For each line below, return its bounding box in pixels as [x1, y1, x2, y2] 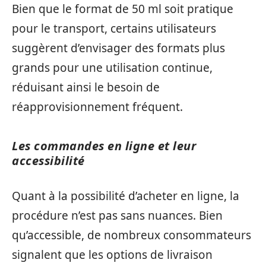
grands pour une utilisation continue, [12, 60, 213, 75]
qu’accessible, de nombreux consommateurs [12, 227, 251, 243]
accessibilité [12, 153, 85, 169]
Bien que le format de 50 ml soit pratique [12, 1, 233, 17]
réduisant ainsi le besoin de [12, 80, 160, 95]
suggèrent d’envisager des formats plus [12, 40, 225, 56]
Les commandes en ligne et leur [12, 138, 196, 154]
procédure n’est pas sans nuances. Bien [12, 207, 223, 223]
